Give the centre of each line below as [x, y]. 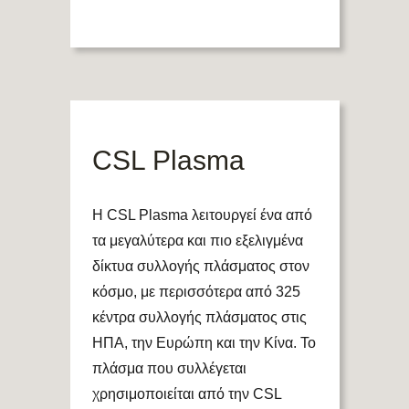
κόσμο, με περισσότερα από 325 [196, 292]
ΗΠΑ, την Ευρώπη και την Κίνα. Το [204, 343]
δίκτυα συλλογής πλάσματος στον [200, 267]
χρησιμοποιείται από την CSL [186, 394]
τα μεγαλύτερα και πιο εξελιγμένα [197, 241]
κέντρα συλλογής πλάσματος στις [199, 318]
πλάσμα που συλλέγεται [169, 369]
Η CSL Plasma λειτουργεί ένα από [202, 215]
